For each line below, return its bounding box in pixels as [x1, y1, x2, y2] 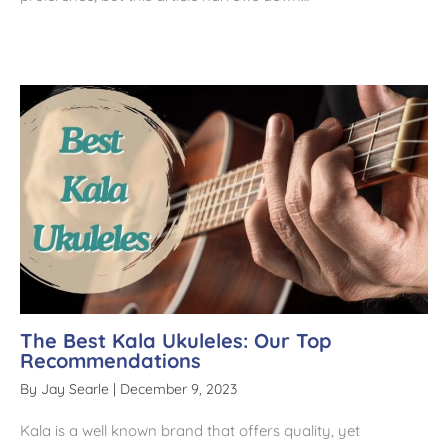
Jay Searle [41, 380, 113, 399]
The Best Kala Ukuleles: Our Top [20, 328, 332, 354]
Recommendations [20, 348, 201, 374]
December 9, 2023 [120, 380, 237, 399]
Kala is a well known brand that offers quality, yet [20, 421, 360, 441]
